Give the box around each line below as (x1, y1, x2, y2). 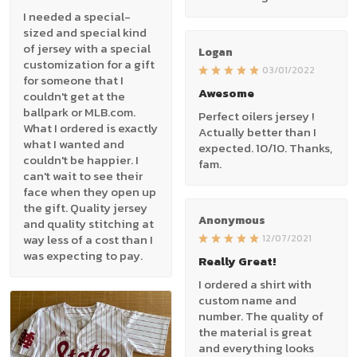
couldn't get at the (23, 87, 125, 106)
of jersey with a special (23, 39, 151, 58)
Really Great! (198, 251, 276, 270)
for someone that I (23, 71, 124, 90)
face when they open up (23, 182, 156, 202)
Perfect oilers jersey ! (198, 106, 314, 125)
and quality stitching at (23, 214, 154, 233)
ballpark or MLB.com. (23, 103, 135, 122)
